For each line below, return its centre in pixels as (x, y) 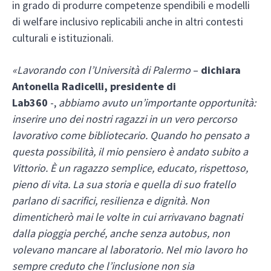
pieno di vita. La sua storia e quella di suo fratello (124, 184)
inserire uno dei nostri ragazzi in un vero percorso (125, 119)
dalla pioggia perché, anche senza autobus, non (121, 233)
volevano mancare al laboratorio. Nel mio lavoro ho (130, 250)
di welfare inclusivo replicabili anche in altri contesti (128, 22)
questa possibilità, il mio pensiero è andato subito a (130, 152)
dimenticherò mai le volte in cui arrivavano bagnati (127, 217)
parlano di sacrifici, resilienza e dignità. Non (111, 201)
